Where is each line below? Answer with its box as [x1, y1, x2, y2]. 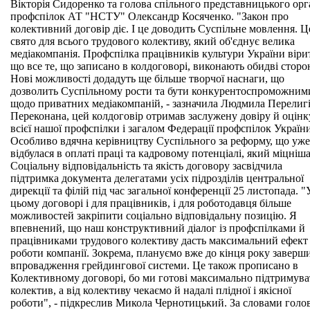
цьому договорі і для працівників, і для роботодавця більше [10, 197, 291, 209]
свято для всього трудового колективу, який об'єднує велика [10, 35, 295, 47]
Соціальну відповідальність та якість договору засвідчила [10, 160, 282, 172]
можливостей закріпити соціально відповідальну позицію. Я [10, 210, 297, 221]
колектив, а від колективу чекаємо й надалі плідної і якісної [10, 284, 291, 296]
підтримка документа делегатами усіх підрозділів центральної [10, 172, 304, 184]
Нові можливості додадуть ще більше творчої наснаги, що [10, 73, 284, 84]
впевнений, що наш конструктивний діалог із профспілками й [10, 222, 305, 234]
